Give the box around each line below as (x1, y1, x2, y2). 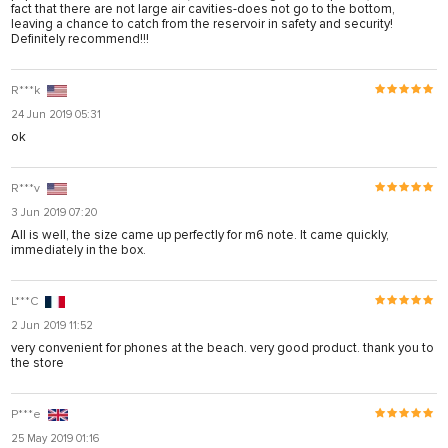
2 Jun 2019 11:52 (11, 318, 93, 332)
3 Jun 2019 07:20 (11, 205, 97, 219)
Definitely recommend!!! (11, 30, 149, 47)
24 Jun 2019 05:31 (11, 107, 101, 121)
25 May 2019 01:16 (11, 431, 99, 445)
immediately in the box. (11, 241, 146, 258)
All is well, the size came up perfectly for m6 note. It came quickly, (11, 226, 389, 243)
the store (11, 354, 64, 371)
